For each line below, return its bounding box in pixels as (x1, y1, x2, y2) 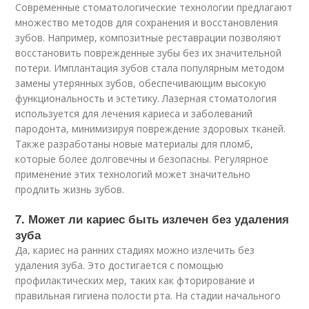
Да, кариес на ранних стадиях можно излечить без (15, 243, 255, 257)
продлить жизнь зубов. (15, 183, 125, 196)
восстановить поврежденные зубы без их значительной (15, 46, 282, 59)
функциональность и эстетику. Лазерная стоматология (15, 92, 277, 105)
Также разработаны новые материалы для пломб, (15, 137, 254, 150)
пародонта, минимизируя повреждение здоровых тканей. (15, 122, 286, 135)
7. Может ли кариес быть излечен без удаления (15, 210, 290, 227)
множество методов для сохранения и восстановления (15, 16, 279, 29)
